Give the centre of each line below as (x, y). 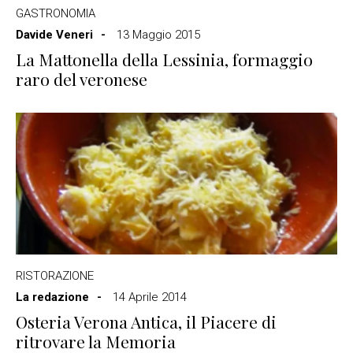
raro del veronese (82, 79)
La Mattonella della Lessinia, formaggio (164, 59)
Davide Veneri (54, 35)
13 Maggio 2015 (158, 35)
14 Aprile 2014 (150, 297)
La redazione (52, 297)
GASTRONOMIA (56, 13)
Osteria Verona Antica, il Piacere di (146, 321)
